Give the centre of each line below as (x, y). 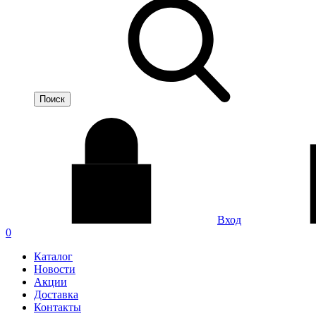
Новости (55, 269)
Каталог (53, 256)
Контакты (57, 307)
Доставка (56, 294)
